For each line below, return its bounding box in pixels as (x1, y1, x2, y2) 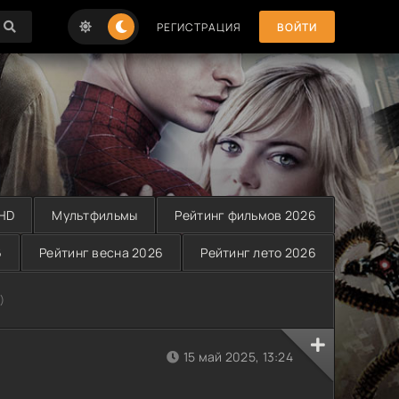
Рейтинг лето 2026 (200, 244, 316, 261)
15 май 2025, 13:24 (183, 348, 293, 365)
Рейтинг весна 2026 (39, 244, 164, 261)
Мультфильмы (52, 207, 138, 224)
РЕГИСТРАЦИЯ (157, 19, 241, 35)
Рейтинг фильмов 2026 (175, 207, 316, 224)
